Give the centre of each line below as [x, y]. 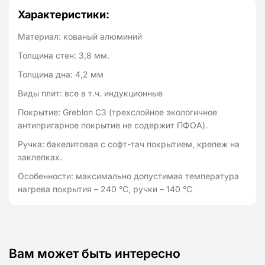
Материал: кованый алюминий [80, 37]
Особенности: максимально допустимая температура [128, 176]
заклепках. [40, 157]
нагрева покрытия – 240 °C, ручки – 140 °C [105, 189]
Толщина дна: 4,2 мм [61, 75]
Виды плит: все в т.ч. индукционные [90, 93]
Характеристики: [64, 15]
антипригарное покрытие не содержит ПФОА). [113, 125]
